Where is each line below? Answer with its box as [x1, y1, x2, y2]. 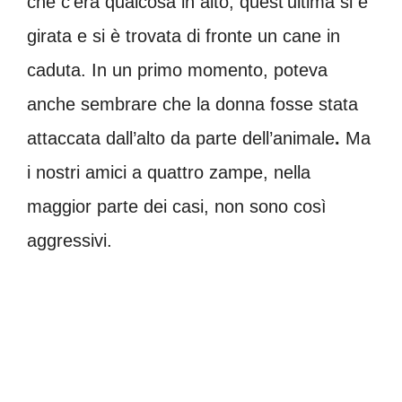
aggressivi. [27, 230, 112, 250]
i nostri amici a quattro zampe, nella [27, 162, 310, 182]
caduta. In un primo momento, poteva [27, 59, 328, 80]
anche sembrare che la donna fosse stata [27, 93, 358, 114]
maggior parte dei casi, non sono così [27, 196, 327, 216]
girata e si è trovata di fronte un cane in [27, 25, 340, 46]
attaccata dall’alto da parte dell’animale [27, 127, 335, 148]
